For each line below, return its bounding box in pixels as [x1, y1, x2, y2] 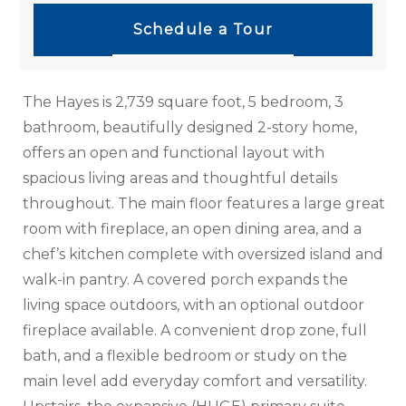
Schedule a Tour [132, 20, 274, 38]
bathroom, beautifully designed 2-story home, [23, 119, 358, 137]
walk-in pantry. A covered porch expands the [23, 271, 349, 289]
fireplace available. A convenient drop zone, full [23, 322, 368, 340]
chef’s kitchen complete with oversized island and [23, 246, 384, 264]
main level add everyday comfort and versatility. [23, 372, 368, 391]
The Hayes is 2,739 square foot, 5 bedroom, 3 [23, 93, 344, 111]
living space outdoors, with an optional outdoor [23, 296, 365, 314]
